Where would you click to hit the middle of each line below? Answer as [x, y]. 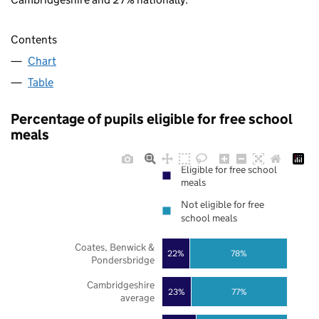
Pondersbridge [122, 260]
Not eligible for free [223, 205]
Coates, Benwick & [114, 247]
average [137, 298]
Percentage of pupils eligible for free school [152, 119]
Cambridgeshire [120, 285]
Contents [34, 40]
